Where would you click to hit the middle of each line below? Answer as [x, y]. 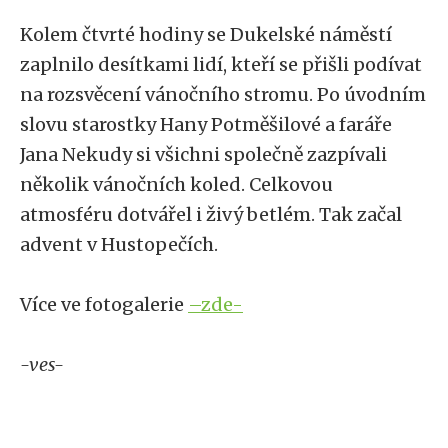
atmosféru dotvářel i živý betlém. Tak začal [211, 214]
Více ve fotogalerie [104, 304]
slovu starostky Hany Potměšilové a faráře [206, 124]
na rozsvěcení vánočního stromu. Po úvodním [223, 94]
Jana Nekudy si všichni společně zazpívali [203, 154]
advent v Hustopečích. [119, 244]
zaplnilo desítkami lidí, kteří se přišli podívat [221, 64]
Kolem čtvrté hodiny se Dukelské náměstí [206, 34]
